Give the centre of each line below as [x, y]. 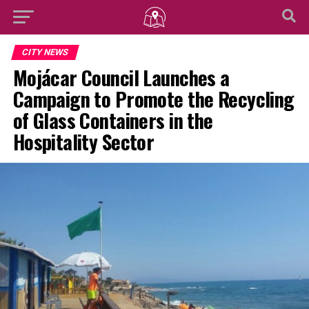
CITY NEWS [45, 52]
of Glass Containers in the [113, 120]
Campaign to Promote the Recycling [153, 99]
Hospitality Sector [83, 141]
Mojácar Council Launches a [121, 77]
